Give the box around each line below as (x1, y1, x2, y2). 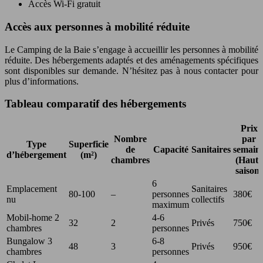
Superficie (69, 139, 109, 149)
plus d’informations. (5, 76, 79, 86)
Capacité (153, 144, 188, 154)
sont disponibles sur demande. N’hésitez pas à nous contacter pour (5, 65, 258, 76)
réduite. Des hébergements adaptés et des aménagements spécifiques (5, 55, 258, 65)
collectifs (191, 194, 224, 204)
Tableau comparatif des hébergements (5, 97, 186, 110)
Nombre (114, 134, 147, 144)
